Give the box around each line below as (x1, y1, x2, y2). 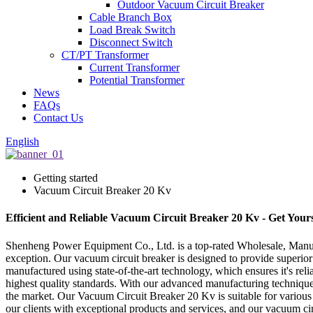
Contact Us (34, 112, 83, 124)
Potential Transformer (89, 74, 184, 86)
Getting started (34, 172, 98, 184)
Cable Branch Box (89, 11, 172, 23)
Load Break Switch (89, 24, 175, 36)
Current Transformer (89, 61, 180, 73)
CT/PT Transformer (61, 49, 149, 61)
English (6, 136, 39, 147)
